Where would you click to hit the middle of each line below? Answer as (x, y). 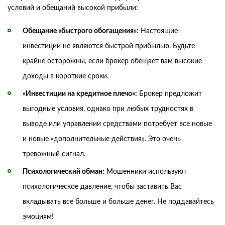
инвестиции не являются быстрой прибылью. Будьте (109, 46)
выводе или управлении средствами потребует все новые (117, 124)
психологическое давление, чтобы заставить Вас (102, 187)
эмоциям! (38, 217)
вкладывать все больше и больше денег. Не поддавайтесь (118, 202)
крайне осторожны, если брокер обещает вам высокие (112, 61)
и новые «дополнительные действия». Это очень (102, 139)
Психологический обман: (64, 172)
